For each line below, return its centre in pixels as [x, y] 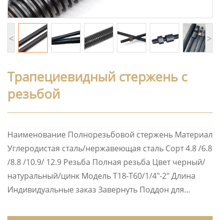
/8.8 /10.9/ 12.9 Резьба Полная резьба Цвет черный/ [106, 162]
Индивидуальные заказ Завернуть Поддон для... [99, 190]
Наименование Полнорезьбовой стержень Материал [110, 135]
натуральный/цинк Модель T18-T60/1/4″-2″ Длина [101, 176]
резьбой [34, 94]
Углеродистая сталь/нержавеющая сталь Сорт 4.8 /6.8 [110, 148]
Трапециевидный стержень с [97, 77]
